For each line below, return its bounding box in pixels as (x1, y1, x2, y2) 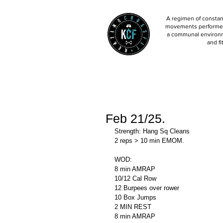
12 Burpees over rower (114, 184, 181, 192)
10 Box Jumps (114, 194, 156, 201)
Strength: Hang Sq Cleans (114, 127, 192, 135)
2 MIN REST (114, 203, 151, 211)
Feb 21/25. (106, 111, 165, 125)
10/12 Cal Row (114, 175, 158, 182)
